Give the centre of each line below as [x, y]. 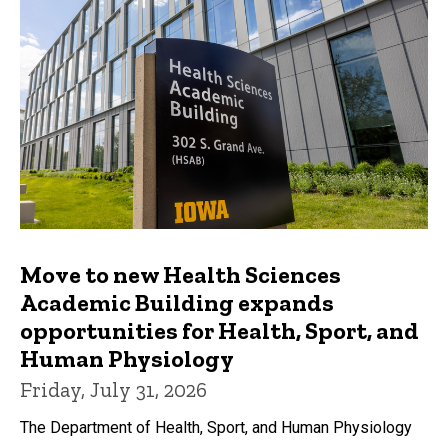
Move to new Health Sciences [180, 274]
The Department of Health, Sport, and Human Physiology [216, 427]
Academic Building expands [177, 302]
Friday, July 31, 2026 [113, 389]
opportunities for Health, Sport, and [219, 330]
